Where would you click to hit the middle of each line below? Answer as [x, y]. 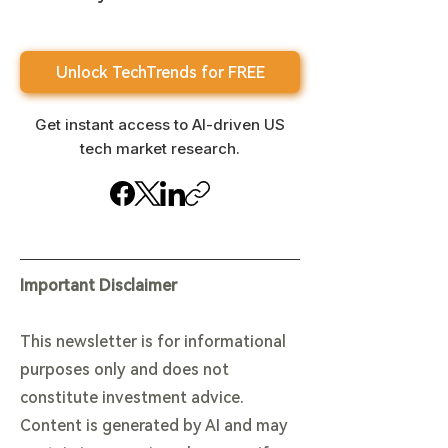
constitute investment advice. [132, 397]
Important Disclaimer [98, 285]
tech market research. [160, 148]
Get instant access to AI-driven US [160, 124]
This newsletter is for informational [153, 341]
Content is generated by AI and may [154, 425]
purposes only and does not [124, 369]
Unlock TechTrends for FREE [160, 72]
